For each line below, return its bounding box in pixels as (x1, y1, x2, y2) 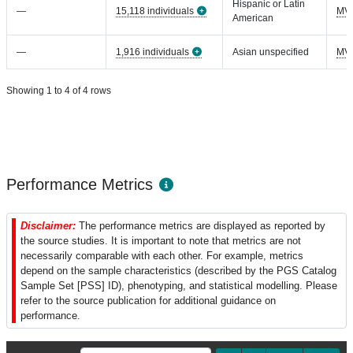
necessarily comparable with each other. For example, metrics (20, 250, 303, 262)
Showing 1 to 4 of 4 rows (6, 85, 111, 96)
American (232, 13, 273, 24)
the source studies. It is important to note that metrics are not (20, 235, 301, 247)
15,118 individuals (116, 6, 194, 17)
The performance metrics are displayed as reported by (79, 220, 325, 232)
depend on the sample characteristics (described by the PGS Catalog (20, 265, 336, 277)
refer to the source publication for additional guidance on (20, 295, 276, 307)
